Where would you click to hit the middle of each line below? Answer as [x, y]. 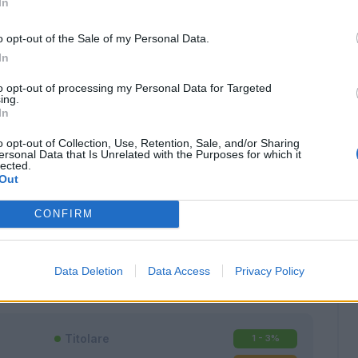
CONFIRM [64, 214]
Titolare [87, 339]
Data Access [179, 270]
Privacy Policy [269, 270]
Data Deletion [88, 270]
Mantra [124, 232]
